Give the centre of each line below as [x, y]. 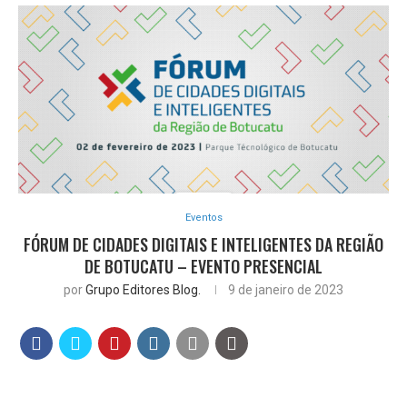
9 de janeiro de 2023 [286, 289]
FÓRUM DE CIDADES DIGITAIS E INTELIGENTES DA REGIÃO [203, 244]
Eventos [203, 217]
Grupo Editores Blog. [143, 289]
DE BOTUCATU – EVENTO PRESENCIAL [203, 266]
